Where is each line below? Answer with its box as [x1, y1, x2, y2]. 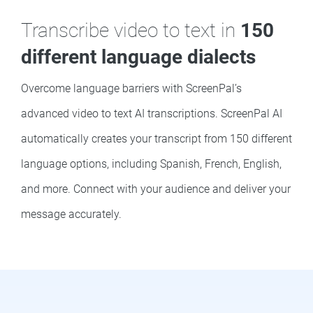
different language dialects [21, 45, 256, 68]
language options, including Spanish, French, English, [21, 156, 282, 170]
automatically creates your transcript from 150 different [21, 131, 292, 145]
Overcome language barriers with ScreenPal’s [21, 81, 242, 95]
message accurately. [21, 207, 124, 221]
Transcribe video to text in [21, 18, 240, 42]
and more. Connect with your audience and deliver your [21, 182, 291, 196]
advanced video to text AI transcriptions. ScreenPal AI [21, 106, 282, 120]
